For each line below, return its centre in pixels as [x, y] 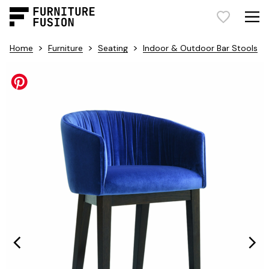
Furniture [65, 48]
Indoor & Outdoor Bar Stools [200, 48]
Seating [113, 48]
